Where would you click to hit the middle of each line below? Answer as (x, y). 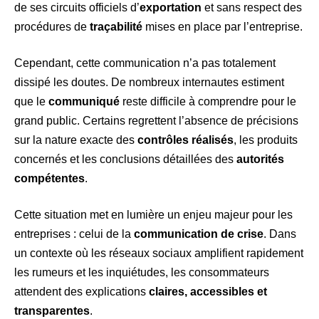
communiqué (84, 101)
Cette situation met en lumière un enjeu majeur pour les (153, 214)
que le (31, 101)
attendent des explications (82, 291)
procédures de (52, 26)
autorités (260, 159)
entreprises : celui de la (74, 234)
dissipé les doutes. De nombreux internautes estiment (149, 82)
